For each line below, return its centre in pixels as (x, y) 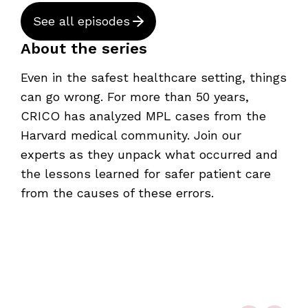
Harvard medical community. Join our (131, 135)
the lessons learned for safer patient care (145, 173)
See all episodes (81, 21)
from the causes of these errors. (117, 192)
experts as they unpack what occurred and (149, 154)
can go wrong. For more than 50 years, (134, 96)
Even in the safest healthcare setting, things (153, 77)
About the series (84, 48)
